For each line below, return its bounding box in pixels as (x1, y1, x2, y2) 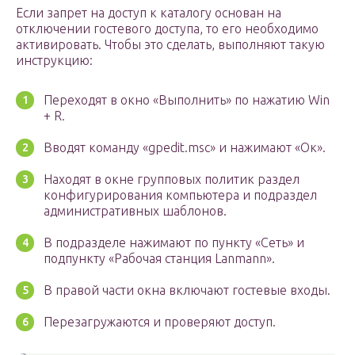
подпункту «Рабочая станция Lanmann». (44, 251, 275, 266)
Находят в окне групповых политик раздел (44, 172, 300, 187)
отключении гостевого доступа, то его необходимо (16, 21, 319, 36)
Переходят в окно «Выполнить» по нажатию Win (44, 93, 330, 108)
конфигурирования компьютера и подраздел (44, 188, 317, 203)
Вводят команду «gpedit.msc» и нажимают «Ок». (44, 140, 326, 155)
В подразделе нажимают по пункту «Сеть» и (44, 235, 304, 250)
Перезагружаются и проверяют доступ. (44, 315, 276, 330)
